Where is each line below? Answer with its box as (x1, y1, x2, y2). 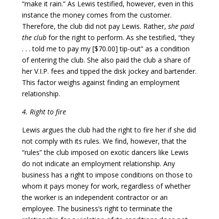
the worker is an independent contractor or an (22, 192, 168, 202)
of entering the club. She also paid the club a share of (22, 55, 190, 65)
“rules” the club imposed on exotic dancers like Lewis (22, 147, 189, 157)
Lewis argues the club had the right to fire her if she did (22, 125, 196, 134)
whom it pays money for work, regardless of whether (22, 181, 191, 191)
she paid (168, 21, 194, 31)
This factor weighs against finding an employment (22, 77, 180, 87)
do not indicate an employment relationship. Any (22, 158, 175, 168)
